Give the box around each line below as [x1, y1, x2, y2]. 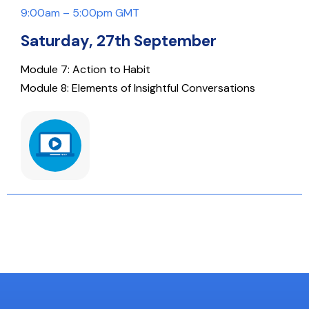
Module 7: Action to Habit [21, 62, 150, 77]
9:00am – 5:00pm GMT [21, 6, 139, 21]
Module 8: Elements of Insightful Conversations [21, 81, 255, 96]
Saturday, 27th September [21, 30, 217, 51]
